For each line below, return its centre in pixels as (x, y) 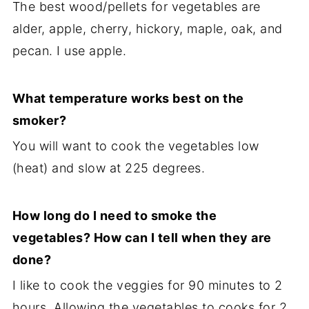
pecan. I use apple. (69, 51)
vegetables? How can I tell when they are (142, 238)
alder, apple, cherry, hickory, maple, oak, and (147, 29)
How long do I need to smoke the (114, 216)
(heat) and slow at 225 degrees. (109, 168)
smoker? (39, 121)
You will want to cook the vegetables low (136, 146)
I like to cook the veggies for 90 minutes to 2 (147, 286)
